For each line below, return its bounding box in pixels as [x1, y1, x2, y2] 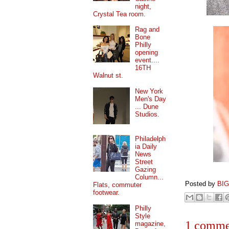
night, [135, 2, 152, 10]
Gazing [135, 166, 156, 174]
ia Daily [135, 143, 157, 151]
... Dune [135, 103, 159, 111]
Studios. [135, 110, 160, 119]
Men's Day [135, 95, 167, 103]
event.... [135, 56, 160, 64]
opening [135, 49, 158, 57]
